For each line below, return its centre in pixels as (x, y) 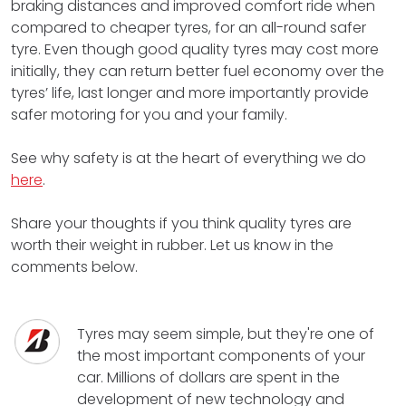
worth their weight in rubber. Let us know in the (172, 245)
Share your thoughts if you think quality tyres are (181, 223)
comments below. (74, 266)
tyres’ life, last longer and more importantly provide (190, 92)
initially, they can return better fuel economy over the (198, 71)
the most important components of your (222, 355)
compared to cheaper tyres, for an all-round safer (188, 27)
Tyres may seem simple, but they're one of (226, 333)
